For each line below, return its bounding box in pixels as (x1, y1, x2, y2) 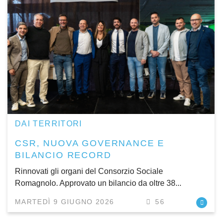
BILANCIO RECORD (15, 150, 111, 160)
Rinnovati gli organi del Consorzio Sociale (15, 167, 163, 175)
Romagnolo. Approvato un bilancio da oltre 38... (15, 179, 181, 187)
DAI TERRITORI (15, 119, 82, 128)
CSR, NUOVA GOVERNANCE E (15, 138, 165, 148)
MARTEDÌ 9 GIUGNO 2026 (15, 198, 114, 206)
